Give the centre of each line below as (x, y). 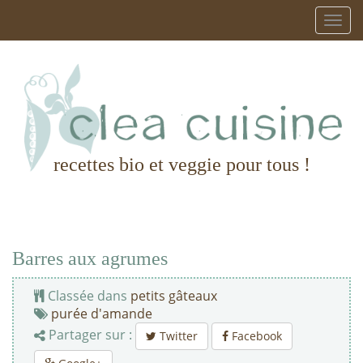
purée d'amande (102, 314)
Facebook (255, 336)
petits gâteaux (174, 296)
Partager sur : (90, 335)
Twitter (177, 336)
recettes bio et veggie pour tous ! (181, 165)
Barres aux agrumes (90, 259)
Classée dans (88, 296)
